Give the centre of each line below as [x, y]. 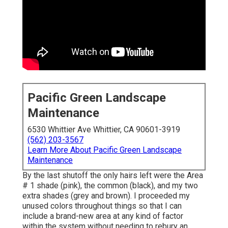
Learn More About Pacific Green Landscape [105, 150]
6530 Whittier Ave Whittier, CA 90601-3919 [104, 130]
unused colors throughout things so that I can [102, 206]
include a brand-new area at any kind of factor [103, 216]
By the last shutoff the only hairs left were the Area [113, 176]
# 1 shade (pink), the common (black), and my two [110, 186]
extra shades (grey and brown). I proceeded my [106, 196]
